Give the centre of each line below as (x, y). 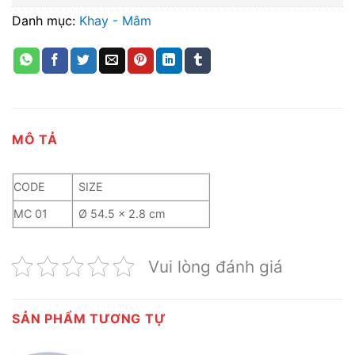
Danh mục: (46, 20)
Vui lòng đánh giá (216, 266)
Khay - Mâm (115, 20)
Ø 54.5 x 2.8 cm (122, 213)
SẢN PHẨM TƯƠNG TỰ (89, 318)
